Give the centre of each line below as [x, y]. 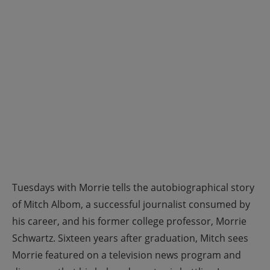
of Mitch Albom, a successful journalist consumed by [131, 204]
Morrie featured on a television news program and [127, 255]
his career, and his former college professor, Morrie [129, 221]
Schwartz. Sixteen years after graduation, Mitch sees [130, 238]
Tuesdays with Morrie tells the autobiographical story [133, 187]
